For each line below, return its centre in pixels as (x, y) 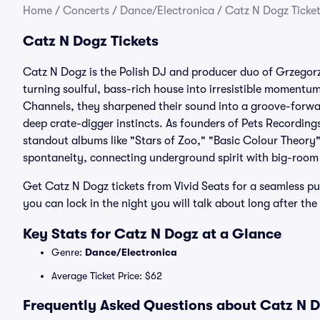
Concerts (86, 11)
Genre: (68, 252)
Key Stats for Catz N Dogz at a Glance (152, 234)
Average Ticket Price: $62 (107, 276)
